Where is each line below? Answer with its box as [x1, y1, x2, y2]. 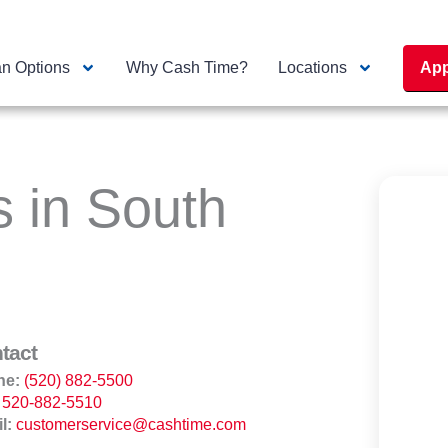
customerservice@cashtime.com [15, 416, 246, 433]
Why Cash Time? [126, 59, 249, 76]
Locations [278, 59, 348, 76]
